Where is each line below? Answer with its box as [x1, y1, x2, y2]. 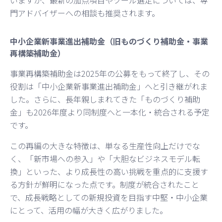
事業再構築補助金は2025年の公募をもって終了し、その [10, 67, 210, 79]
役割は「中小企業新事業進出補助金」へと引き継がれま [10, 80, 208, 92]
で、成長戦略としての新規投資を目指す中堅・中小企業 [10, 191, 208, 203]
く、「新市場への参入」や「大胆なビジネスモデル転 [10, 152, 200, 165]
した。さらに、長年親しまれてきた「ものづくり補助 [10, 93, 200, 105]
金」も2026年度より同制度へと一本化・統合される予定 [10, 106, 210, 118]
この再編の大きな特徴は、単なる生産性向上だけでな [10, 139, 200, 152]
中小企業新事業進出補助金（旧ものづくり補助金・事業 [10, 35, 208, 47]
